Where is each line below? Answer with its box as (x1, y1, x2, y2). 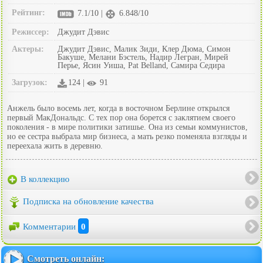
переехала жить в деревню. (7, 141, 103, 150)
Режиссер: (12, 27, 49, 36)
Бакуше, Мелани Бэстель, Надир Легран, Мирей (58, 52, 228, 62)
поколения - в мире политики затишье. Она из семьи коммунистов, (7, 122, 248, 131)
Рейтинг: (12, 8, 45, 17)
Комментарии (23, 221, 78, 231)
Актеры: (12, 44, 44, 53)
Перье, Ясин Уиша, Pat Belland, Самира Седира (58, 60, 225, 70)
